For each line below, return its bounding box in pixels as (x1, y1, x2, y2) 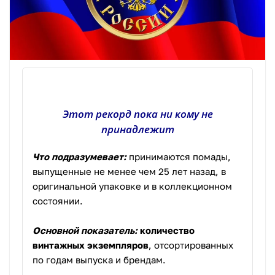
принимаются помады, (126, 151, 231, 163)
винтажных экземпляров (33, 239, 149, 251)
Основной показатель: (33, 225, 137, 236)
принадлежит (101, 122, 174, 137)
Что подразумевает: (33, 151, 126, 163)
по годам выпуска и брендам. (33, 254, 166, 266)
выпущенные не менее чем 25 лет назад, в (33, 166, 226, 177)
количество (140, 225, 195, 236)
